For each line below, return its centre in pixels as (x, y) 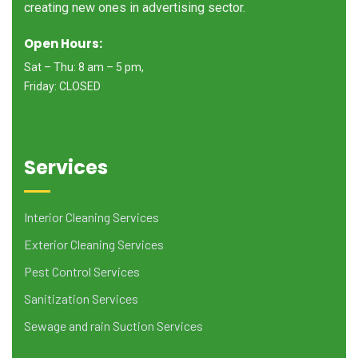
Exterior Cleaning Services (94, 244)
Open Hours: (63, 43)
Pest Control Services (82, 271)
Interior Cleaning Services (91, 217)
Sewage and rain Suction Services (113, 325)
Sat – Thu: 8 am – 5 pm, (84, 67)
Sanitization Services (81, 298)
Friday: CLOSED (62, 86)
